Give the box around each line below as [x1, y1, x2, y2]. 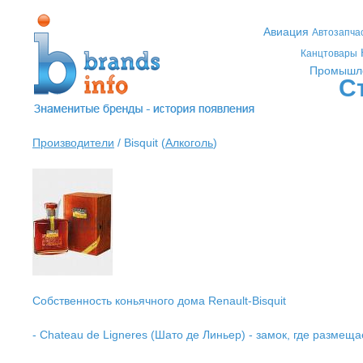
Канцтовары [301, 48, 357, 59]
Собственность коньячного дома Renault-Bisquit [32, 294, 286, 307]
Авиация [263, 25, 309, 38]
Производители [32, 136, 114, 149]
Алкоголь [165, 136, 213, 149]
